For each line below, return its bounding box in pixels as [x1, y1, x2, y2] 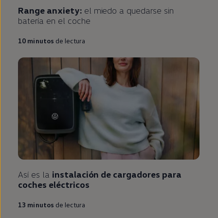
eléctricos [49, 179, 90, 190]
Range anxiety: [18, 5, 84, 16]
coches [18, 179, 47, 190]
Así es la [18, 169, 52, 180]
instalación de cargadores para [52, 169, 182, 180]
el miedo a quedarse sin [84, 5, 174, 16]
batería [18, 15, 44, 26]
